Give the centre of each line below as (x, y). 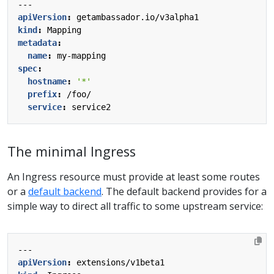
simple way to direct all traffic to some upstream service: (135, 206)
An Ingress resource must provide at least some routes (134, 176)
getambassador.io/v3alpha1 (138, 17)
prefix (42, 94)
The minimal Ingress (72, 151)
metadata (37, 43)
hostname (47, 81)
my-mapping (81, 55)
